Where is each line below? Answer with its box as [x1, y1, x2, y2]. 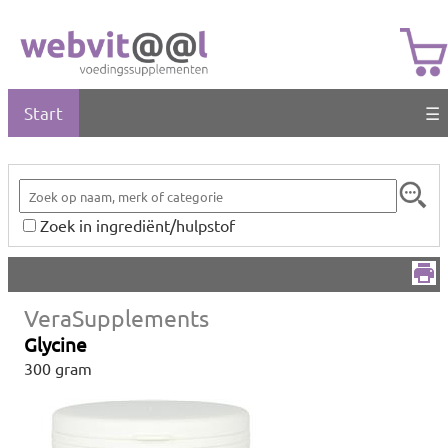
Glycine [24, 332, 87, 356]
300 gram [24, 358, 92, 378]
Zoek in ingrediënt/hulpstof [40, 215, 235, 235]
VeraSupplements [24, 303, 209, 332]
